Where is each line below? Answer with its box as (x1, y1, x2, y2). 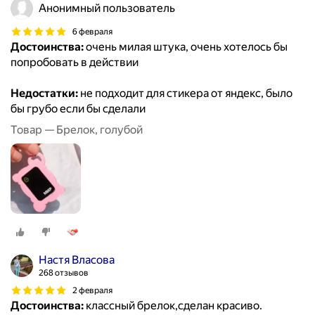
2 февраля (72, 285, 112, 295)
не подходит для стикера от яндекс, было (78, 86, 292, 101)
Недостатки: (11, 86, 78, 101)
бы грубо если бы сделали (11, 102, 146, 116)
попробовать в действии (11, 56, 139, 70)
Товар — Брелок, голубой (11, 123, 143, 137)
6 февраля (72, 26, 112, 37)
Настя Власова (39, 253, 115, 267)
